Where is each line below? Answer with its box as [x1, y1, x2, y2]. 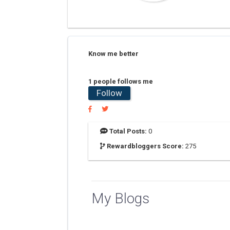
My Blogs [91, 190, 149, 207]
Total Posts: [108, 127, 148, 135]
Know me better [88, 50, 139, 57]
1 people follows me [88, 78, 153, 85]
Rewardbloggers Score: [105, 142, 185, 150]
